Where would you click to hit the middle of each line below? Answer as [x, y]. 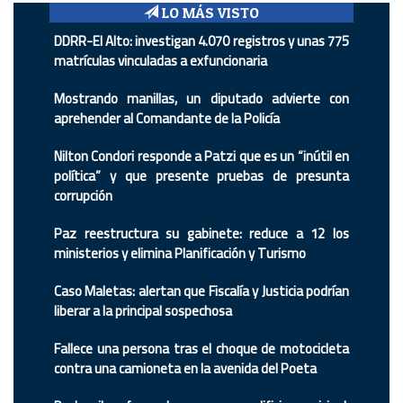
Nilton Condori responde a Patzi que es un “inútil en [201, 157]
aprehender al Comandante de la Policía [167, 119]
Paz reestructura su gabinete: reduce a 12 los [201, 234]
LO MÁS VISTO [209, 13]
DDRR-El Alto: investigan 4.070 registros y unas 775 [201, 41]
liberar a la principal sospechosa [143, 311]
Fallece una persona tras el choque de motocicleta [201, 349]
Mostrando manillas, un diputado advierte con [201, 99]
